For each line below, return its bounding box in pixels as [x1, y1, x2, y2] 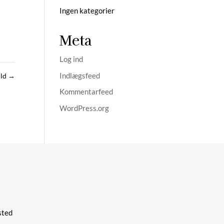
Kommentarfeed [59, 87, 113, 96]
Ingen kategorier [59, 6, 115, 15]
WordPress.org [59, 103, 109, 112]
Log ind [59, 54, 83, 63]
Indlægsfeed [59, 70, 100, 80]
